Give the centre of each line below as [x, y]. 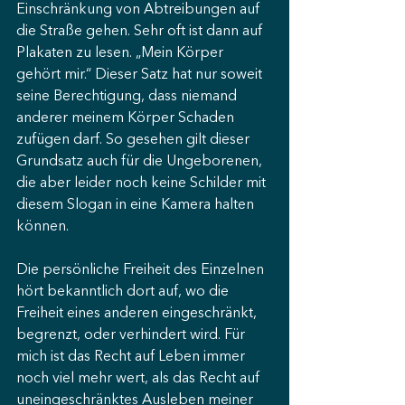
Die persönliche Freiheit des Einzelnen [142, 270]
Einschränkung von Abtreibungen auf [140, 10]
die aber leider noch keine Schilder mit [143, 184]
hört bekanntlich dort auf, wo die [124, 292]
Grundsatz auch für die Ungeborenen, [141, 162]
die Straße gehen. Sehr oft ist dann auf [141, 32]
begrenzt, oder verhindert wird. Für [132, 335]
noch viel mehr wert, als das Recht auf [140, 379]
